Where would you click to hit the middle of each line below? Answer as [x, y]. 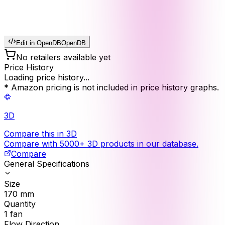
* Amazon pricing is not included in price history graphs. [111, 87]
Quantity [20, 204]
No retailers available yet [63, 57]
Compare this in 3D [40, 133]
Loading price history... [47, 77]
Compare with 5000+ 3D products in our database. [101, 143]
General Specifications [47, 163]
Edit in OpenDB [39, 43]
